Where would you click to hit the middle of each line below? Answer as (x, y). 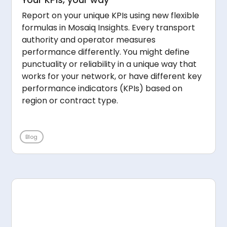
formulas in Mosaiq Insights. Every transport (109, 27)
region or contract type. (70, 100)
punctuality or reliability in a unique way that (109, 64)
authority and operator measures (89, 40)
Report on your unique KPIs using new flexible (111, 15)
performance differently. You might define (106, 52)
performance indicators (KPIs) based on (102, 88)
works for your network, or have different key (112, 76)
